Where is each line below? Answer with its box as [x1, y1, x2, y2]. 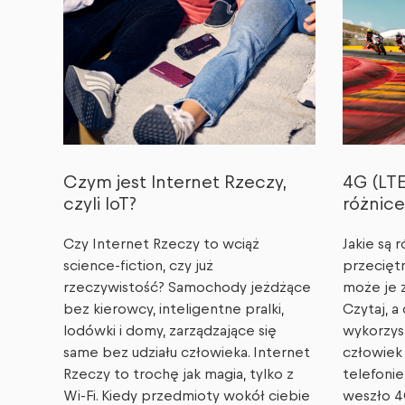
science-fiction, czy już [63, 259, 213, 274]
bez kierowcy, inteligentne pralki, [63, 302, 284, 317]
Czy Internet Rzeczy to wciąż [63, 237, 259, 252]
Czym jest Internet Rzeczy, [63, 174, 286, 193]
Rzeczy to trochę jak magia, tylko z [63, 367, 294, 382]
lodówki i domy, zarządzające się [63, 324, 277, 339]
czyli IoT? [63, 195, 137, 214]
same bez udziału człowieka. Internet [63, 345, 310, 361]
